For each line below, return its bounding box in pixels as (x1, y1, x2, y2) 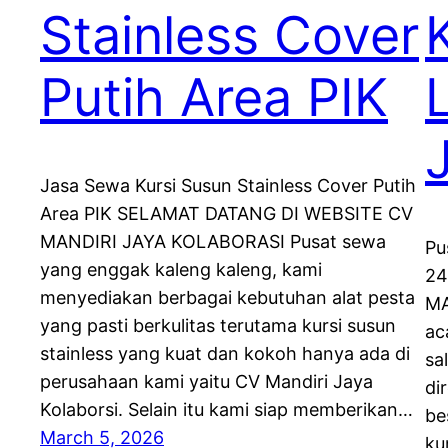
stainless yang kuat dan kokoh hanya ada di (40, 343, 410, 365)
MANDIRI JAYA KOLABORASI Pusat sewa (40, 231, 386, 253)
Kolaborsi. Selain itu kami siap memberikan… (40, 399, 413, 421)
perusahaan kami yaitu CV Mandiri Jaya (40, 371, 373, 393)
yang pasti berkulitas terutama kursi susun (40, 315, 396, 337)
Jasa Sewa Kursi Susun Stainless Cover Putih (40, 175, 416, 197)
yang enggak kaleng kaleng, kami (40, 259, 322, 281)
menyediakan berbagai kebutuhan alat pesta (40, 287, 415, 309)
